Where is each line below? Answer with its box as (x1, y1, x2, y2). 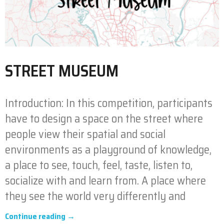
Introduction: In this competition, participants (5, 94, 212, 112)
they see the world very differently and (5, 187, 185, 205)
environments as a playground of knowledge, (5, 140, 211, 158)
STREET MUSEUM (5, 58, 118, 83)
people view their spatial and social (5, 125, 165, 143)
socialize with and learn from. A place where (5, 171, 206, 189)
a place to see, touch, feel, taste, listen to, (5, 156, 192, 174)
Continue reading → (5, 209, 75, 222)
